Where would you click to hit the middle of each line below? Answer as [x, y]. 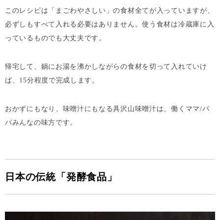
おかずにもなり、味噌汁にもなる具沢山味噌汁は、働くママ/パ [107, 109]
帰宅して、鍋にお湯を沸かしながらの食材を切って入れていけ [106, 66]
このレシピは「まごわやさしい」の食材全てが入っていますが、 [110, 10]
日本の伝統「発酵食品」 [61, 177]
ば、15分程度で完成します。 [52, 80]
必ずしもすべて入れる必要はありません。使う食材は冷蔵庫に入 [110, 24]
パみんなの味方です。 [41, 122]
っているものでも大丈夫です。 [55, 38]
